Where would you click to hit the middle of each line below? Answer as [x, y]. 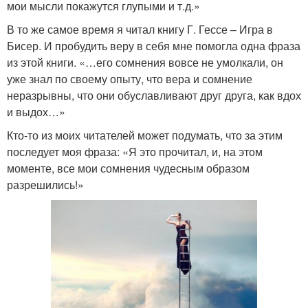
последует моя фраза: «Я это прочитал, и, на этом [135, 151]
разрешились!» [45, 184]
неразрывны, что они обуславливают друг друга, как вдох [154, 95]
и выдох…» [36, 111]
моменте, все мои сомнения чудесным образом [128, 168]
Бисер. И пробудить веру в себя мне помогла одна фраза [154, 45]
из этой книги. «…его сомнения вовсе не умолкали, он [145, 62]
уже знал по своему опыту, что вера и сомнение [130, 78]
